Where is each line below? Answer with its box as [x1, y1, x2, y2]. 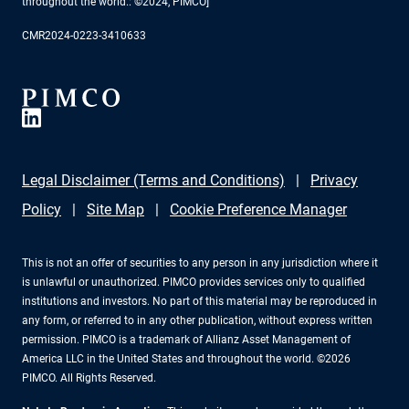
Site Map [87, 201, 144, 218]
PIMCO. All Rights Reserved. [22, 372, 156, 384]
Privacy [310, 172, 358, 189]
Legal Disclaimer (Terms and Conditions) [22, 172, 285, 189]
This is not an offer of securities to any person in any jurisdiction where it [22, 257, 378, 269]
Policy [22, 201, 61, 218]
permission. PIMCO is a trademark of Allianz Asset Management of [22, 333, 351, 346]
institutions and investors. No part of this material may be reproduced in [22, 295, 377, 308]
